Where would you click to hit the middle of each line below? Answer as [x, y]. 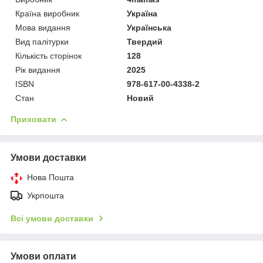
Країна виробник [47, 13]
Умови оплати [43, 256]
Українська [149, 27]
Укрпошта [45, 195]
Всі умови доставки [52, 218]
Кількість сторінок [48, 55]
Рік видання [38, 70]
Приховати [33, 119]
